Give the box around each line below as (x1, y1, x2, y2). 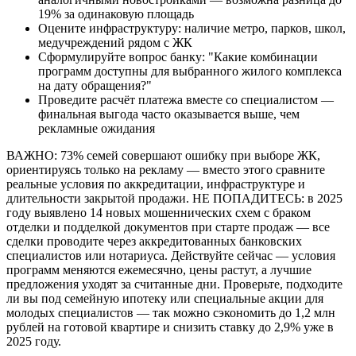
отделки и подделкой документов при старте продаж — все (6, 219, 330, 234)
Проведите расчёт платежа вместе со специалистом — (38, 92, 334, 106)
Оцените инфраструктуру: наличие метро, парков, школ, (38, 21, 346, 35)
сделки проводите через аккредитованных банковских (6, 234, 302, 248)
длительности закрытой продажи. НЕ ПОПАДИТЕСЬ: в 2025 (6, 191, 342, 205)
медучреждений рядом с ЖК (38, 35, 192, 49)
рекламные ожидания (38, 121, 155, 135)
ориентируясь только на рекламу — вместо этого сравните (6, 162, 325, 176)
